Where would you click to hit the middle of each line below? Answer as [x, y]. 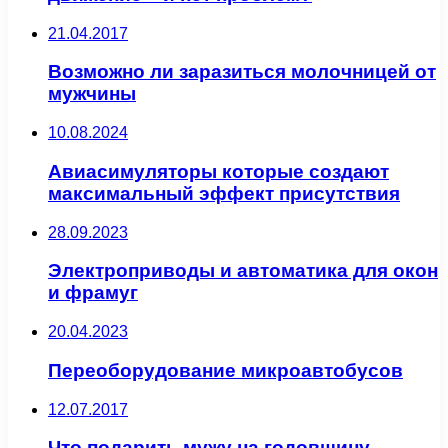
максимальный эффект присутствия [224, 193]
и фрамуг [93, 293]
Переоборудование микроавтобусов [225, 370]
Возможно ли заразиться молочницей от [242, 72]
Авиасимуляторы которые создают [218, 171]
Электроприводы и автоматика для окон [243, 271]
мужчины [92, 94]
